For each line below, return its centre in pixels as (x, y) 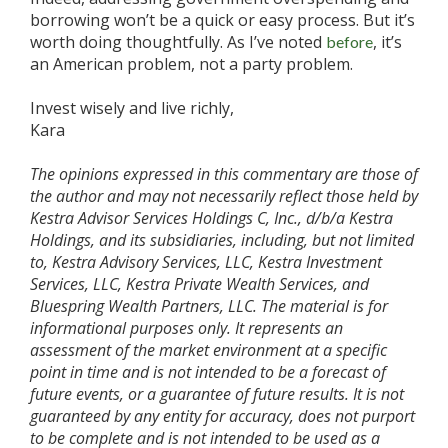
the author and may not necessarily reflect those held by (224, 196)
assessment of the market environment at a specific (208, 350)
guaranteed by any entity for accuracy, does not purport (222, 416)
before (349, 41)
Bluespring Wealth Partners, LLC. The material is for (209, 306)
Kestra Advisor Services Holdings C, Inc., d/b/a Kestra (211, 218)
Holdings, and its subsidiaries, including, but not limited (222, 240)
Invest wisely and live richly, (132, 108)
